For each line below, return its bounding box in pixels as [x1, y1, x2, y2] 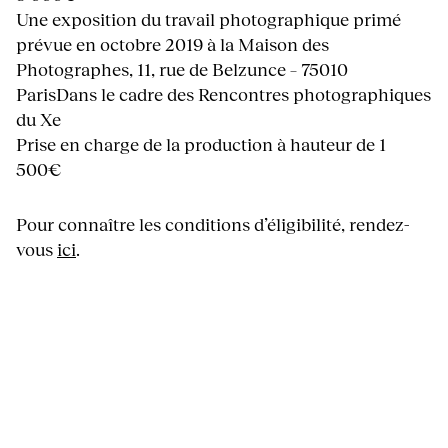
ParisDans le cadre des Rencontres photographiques [16, 83, 431, 106]
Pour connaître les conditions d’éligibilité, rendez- [16, 213, 410, 236]
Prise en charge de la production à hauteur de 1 [16, 133, 386, 156]
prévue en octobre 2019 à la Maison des [16, 33, 329, 56]
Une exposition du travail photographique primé [16, 8, 401, 31]
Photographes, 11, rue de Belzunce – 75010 [16, 58, 348, 81]
